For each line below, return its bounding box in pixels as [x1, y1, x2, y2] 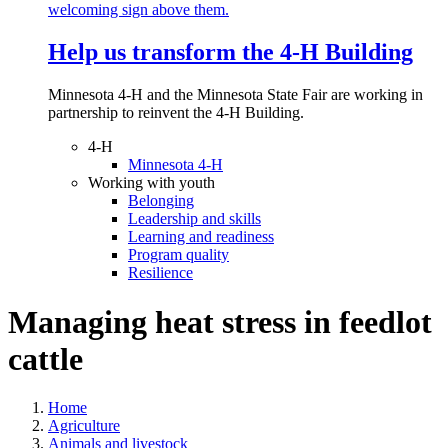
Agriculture [48, 417, 120, 435]
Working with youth [88, 174, 215, 192]
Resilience [128, 264, 193, 282]
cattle [8, 340, 83, 377]
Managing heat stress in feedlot [8, 303, 432, 340]
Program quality [128, 246, 229, 264]
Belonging [128, 192, 194, 210]
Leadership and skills [128, 210, 261, 228]
